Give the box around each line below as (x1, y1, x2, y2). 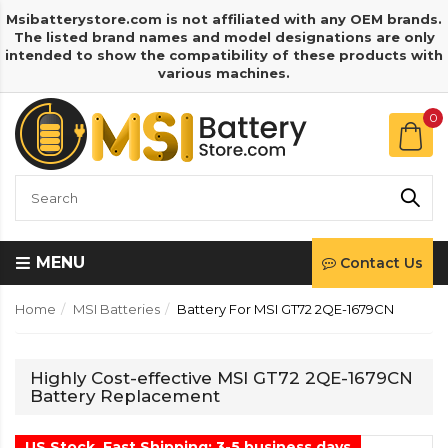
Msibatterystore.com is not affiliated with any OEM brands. (6, 11, 442, 27)
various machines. (158, 65, 290, 81)
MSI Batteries (73, 301, 160, 317)
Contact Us (340, 254, 423, 272)
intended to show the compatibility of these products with (5, 47, 443, 63)
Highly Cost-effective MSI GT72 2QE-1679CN (30, 368, 413, 388)
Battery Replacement (30, 386, 220, 406)
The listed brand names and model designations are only (13, 29, 435, 45)
